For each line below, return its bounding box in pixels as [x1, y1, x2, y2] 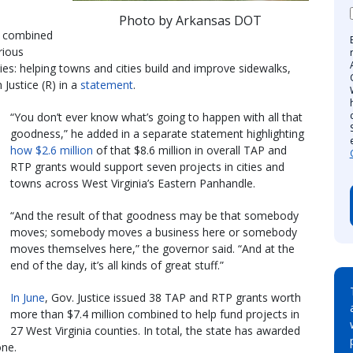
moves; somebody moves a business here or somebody [10, 225, 297, 240]
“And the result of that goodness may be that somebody [10, 208, 299, 224]
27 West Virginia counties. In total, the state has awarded [10, 323, 300, 339]
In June [10, 290, 45, 306]
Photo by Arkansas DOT [119, 12, 262, 30]
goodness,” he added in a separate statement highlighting [10, 126, 304, 142]
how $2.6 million [10, 143, 93, 158]
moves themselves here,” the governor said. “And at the [10, 241, 295, 257]
